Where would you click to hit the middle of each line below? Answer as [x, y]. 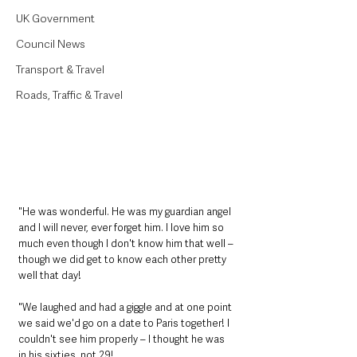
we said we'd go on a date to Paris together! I [125, 324]
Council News [51, 44]
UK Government [55, 18]
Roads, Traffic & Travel [69, 95]
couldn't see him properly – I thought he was [123, 339]
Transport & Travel [60, 69]
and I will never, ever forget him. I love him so [122, 228]
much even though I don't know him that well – [127, 244]
